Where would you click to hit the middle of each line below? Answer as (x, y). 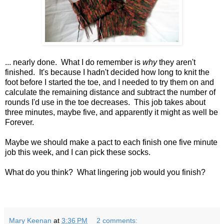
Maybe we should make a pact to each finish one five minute (111, 142)
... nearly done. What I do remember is (74, 62)
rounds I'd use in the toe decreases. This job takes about (105, 102)
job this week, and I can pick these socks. (78, 152)
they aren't (176, 62)
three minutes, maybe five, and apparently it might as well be (111, 112)
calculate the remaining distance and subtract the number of (110, 92)
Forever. (19, 122)
